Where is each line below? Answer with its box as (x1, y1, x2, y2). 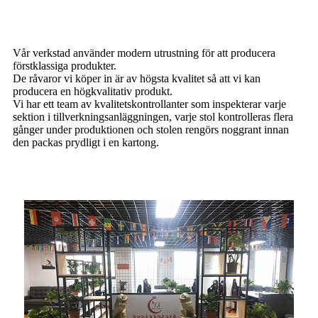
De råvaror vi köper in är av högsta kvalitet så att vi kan (13, 72, 261, 85)
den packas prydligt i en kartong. (13, 136, 159, 149)
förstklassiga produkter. (13, 60, 116, 72)
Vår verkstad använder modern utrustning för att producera (13, 47, 275, 60)
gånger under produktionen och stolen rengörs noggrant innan (13, 124, 289, 136)
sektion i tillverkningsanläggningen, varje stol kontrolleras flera (13, 111, 293, 124)
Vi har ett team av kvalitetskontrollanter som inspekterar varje (13, 98, 286, 111)
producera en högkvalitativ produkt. (13, 85, 172, 98)
